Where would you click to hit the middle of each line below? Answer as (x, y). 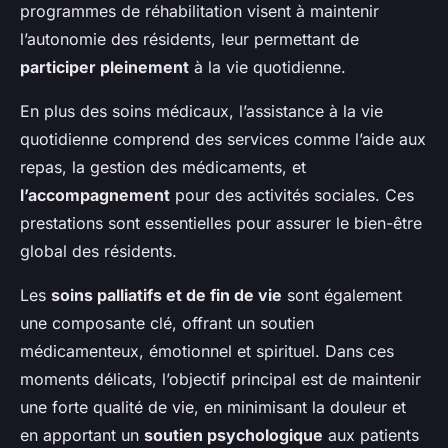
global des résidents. (98, 251)
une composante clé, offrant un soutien (167, 323)
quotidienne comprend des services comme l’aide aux (223, 139)
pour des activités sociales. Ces (292, 195)
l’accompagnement (95, 195)
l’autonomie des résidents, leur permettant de (189, 39)
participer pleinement (104, 67)
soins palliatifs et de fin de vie (166, 295)
